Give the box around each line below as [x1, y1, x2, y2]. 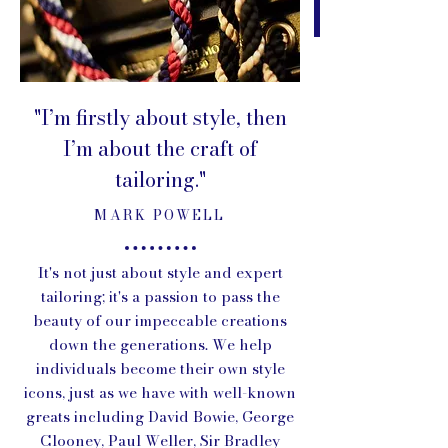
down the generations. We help [48, 332, 272, 356]
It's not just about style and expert [37, 260, 283, 284]
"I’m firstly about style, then [33, 101, 287, 133]
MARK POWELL [94, 203, 226, 226]
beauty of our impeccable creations [33, 308, 287, 332]
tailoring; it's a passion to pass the [40, 284, 280, 308]
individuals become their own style [35, 356, 285, 380]
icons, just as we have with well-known [24, 380, 296, 404]
